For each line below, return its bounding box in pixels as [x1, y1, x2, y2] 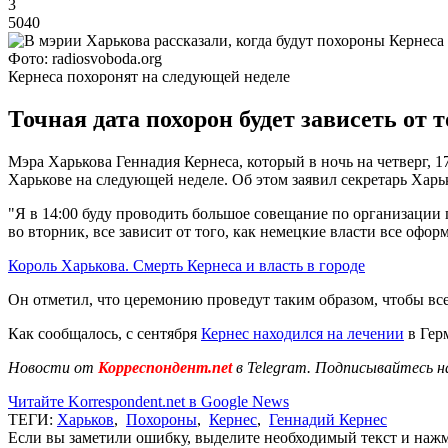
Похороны [126, 410, 197, 428]
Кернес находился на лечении [201, 324, 404, 342]
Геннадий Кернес [269, 410, 387, 428]
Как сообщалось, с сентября [8, 324, 201, 342]
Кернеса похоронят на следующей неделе [8, 67, 290, 85]
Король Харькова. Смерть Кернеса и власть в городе [8, 256, 365, 274]
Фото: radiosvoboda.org [8, 49, 162, 67]
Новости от [8, 358, 94, 376]
